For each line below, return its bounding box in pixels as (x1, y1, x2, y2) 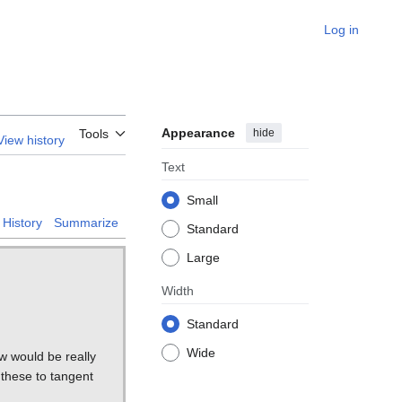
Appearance (162, 126, 235, 141)
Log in (324, 22, 359, 37)
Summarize (53, 215, 118, 231)
